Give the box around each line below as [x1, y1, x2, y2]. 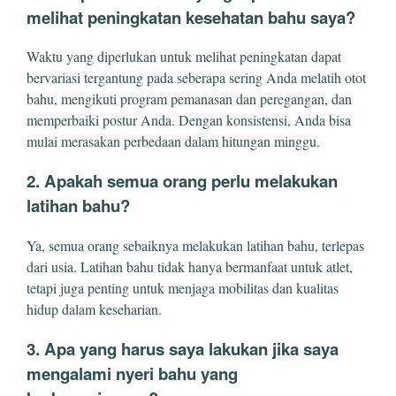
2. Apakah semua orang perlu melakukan [27, 169, 338, 194]
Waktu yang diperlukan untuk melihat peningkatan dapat [27, 47, 341, 66]
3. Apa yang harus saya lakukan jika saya [27, 336, 339, 361]
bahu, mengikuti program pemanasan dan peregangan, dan [27, 89, 352, 109]
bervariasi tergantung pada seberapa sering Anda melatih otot [27, 68, 366, 88]
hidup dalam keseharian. [27, 299, 162, 318]
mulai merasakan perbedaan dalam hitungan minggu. [27, 132, 320, 151]
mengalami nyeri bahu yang [27, 361, 238, 385]
